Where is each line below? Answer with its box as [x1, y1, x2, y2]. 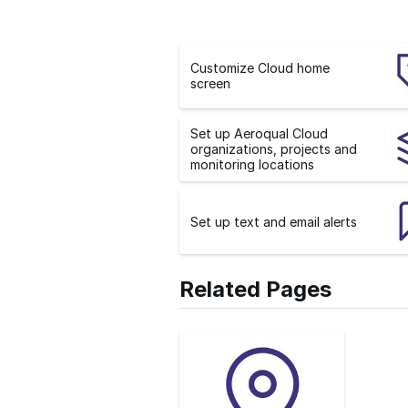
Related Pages [179, 276, 331, 303]
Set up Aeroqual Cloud [190, 125, 328, 141]
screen [190, 76, 230, 92]
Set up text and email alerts [190, 213, 357, 229]
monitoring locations [190, 156, 314, 172]
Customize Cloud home [190, 60, 330, 76]
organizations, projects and [190, 140, 357, 157]
